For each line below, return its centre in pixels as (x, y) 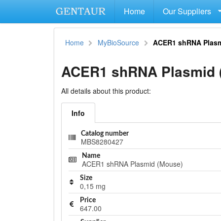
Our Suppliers (187, 11)
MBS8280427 (102, 141)
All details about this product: (106, 91)
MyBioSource (119, 43)
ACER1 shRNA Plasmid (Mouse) (132, 164)
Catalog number (105, 133)
